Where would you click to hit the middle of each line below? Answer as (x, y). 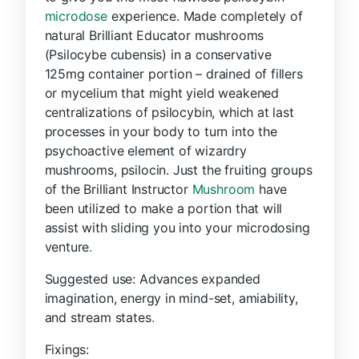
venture (67, 246)
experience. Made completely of (205, 16)
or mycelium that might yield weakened (161, 93)
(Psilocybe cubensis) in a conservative (158, 54)
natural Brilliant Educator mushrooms (154, 35)
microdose (76, 16)
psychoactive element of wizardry (145, 150)
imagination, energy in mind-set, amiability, (171, 298)
